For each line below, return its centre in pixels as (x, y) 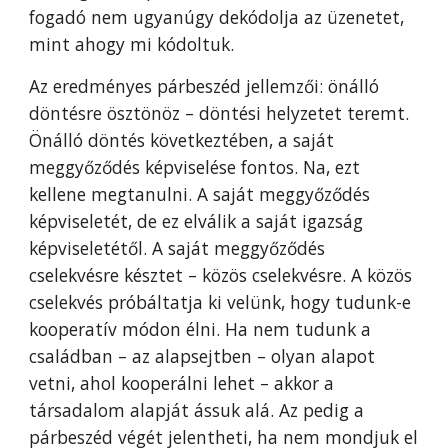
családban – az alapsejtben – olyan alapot (202, 356)
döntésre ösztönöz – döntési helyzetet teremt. (219, 113)
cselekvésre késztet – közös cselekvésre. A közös (221, 275)
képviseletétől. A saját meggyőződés (177, 248)
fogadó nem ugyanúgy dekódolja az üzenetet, (217, 17)
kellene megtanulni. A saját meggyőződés (200, 194)
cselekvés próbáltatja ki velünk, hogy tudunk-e (220, 302)
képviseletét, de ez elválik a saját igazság (196, 221)
